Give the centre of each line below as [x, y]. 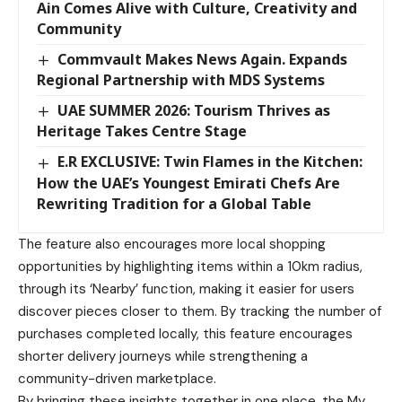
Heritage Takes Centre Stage [142, 131]
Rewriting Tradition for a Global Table [174, 203]
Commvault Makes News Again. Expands [203, 60]
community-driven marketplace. [117, 378]
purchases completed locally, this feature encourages [185, 333]
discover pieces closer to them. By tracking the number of [200, 311]
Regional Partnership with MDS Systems [181, 80]
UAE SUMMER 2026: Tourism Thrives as [194, 111]
